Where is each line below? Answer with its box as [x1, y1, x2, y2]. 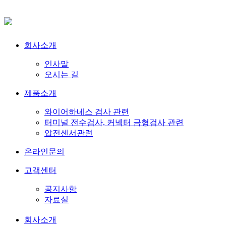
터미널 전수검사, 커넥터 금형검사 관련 [44, 118, 184, 127]
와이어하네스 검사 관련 [44, 107, 129, 116]
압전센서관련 [44, 128, 93, 137]
